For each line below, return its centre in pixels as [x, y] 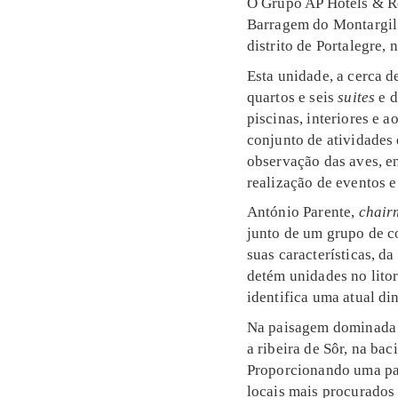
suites [357, 96]
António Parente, [302, 212]
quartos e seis [292, 96]
